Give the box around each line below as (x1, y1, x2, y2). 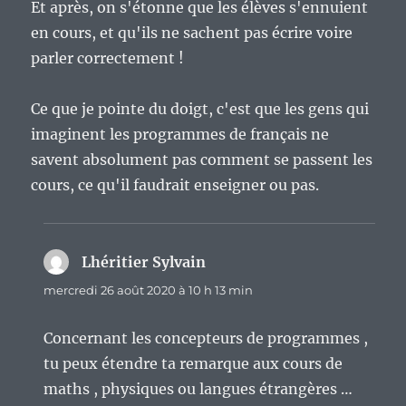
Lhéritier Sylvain (82, 253, 207, 272)
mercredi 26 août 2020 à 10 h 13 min (43, 283, 254, 298)
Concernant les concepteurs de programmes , (43, 329, 369, 348)
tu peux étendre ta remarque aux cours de (43, 354, 343, 373)
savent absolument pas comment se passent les (31, 150, 373, 169)
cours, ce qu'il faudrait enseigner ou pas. (31, 176, 320, 195)
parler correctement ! (31, 49, 185, 68)
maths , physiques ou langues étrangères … (43, 380, 353, 399)
